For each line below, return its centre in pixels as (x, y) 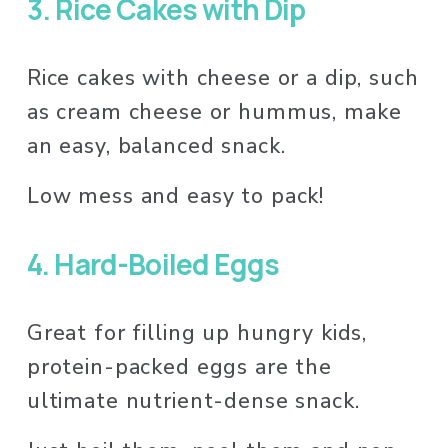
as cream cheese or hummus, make (214, 111)
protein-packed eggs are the (179, 366)
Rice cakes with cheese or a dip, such (222, 77)
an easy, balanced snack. (159, 145)
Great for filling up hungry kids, (197, 332)
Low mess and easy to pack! (178, 195)
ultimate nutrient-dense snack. (196, 400)
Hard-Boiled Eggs (166, 263)
